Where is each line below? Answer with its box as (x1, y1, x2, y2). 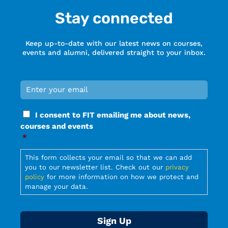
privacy (165, 163, 189, 172)
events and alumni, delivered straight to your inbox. (22, 48, 206, 56)
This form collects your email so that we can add (25, 154, 192, 162)
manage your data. (25, 183, 88, 191)
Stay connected (55, 9, 173, 27)
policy (25, 173, 44, 181)
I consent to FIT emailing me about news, (35, 110, 190, 120)
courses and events (20, 122, 93, 131)
